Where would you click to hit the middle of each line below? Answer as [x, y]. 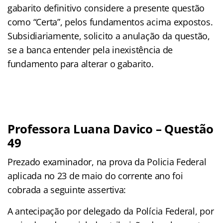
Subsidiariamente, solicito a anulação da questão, [109, 36]
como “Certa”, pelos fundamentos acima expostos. [110, 22]
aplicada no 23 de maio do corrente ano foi [95, 175]
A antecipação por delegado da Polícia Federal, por [111, 211]
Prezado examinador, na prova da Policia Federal [107, 162]
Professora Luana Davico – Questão [111, 128]
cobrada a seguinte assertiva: [67, 189]
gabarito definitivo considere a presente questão [106, 8]
